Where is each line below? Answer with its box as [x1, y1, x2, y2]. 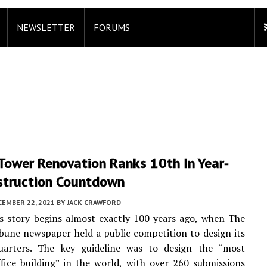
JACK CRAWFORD [67, 198, 121, 207]
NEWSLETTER [17, 21, 75, 33]
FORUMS [94, 21, 130, 33]
